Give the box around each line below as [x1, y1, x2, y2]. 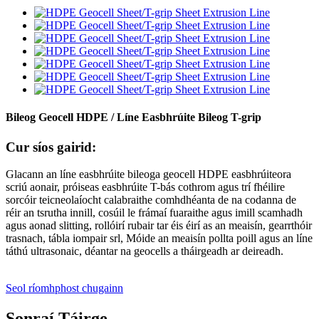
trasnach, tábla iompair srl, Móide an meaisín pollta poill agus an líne [6, 232, 313, 245]
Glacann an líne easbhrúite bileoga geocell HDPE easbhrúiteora [6, 168, 291, 181]
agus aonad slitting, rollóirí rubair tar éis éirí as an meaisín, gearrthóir [6, 219, 312, 232]
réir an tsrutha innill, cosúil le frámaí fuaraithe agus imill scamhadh [6, 206, 303, 219]
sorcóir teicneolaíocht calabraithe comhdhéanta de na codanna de [6, 194, 296, 206]
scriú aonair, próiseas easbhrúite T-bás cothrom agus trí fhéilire [6, 181, 285, 194]
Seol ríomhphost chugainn [6, 282, 123, 295]
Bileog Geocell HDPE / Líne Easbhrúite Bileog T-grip [6, 111, 261, 124]
